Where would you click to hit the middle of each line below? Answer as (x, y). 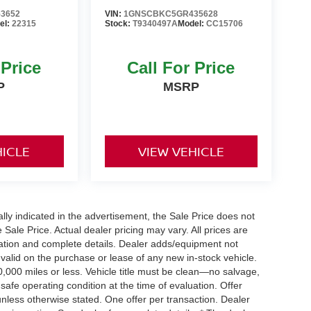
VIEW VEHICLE (181, 151)
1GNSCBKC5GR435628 (170, 14)
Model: (192, 23)
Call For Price (181, 67)
